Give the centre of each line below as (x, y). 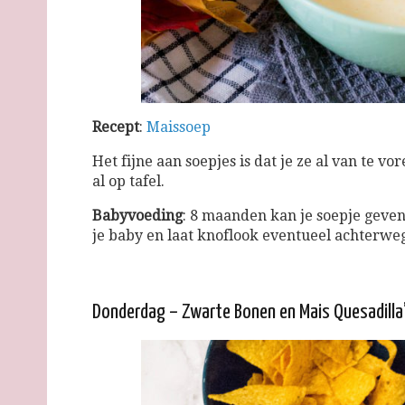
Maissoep (179, 127)
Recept (116, 127)
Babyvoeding (137, 215)
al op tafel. (128, 181)
